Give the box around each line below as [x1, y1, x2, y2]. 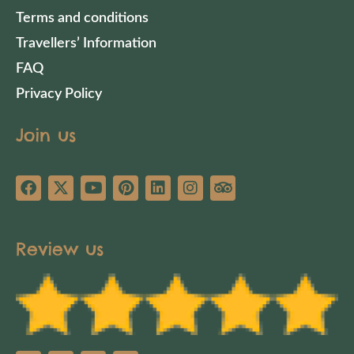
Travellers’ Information [16, 36, 156, 51]
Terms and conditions [16, 10, 149, 25]
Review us [16, 237, 104, 260]
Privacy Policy [16, 86, 102, 101]
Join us [16, 123, 76, 146]
